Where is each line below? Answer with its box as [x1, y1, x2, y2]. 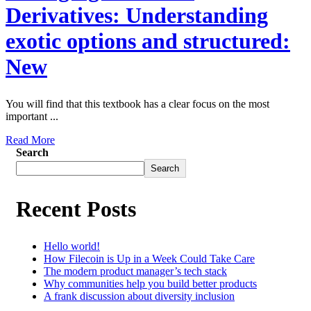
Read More [6, 134, 55, 146]
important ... [6, 110, 58, 123]
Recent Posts [16, 196, 136, 221]
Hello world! [44, 240, 100, 253]
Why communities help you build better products [44, 278, 257, 290]
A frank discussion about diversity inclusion [44, 290, 235, 303]
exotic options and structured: [6, 28, 290, 53]
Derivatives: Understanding [6, 2, 268, 28]
